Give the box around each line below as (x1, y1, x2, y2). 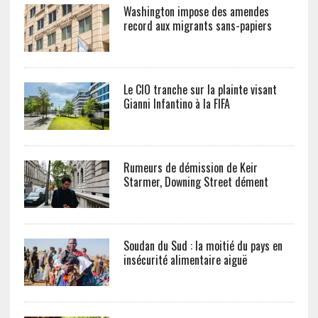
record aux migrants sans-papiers (123, 17, 272, 34)
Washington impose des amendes (123, 3, 269, 20)
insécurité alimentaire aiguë (123, 251, 247, 268)
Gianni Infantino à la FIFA (123, 95, 230, 112)
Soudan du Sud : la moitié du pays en (123, 237, 283, 254)
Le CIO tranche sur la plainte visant (123, 81, 277, 98)
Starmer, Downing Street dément (123, 173, 268, 190)
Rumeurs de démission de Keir (123, 159, 258, 176)
